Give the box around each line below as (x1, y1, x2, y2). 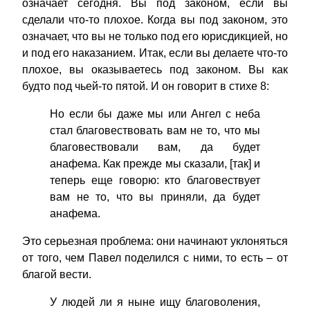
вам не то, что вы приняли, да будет (50, 191, 260, 203)
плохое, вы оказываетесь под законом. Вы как (22, 64, 288, 76)
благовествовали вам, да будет (50, 141, 260, 154)
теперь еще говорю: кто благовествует (50, 174, 260, 187)
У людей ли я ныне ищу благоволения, (50, 296, 260, 309)
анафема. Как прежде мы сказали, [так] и (50, 158, 260, 170)
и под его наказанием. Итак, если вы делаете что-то (22, 47, 288, 60)
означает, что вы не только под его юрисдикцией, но (22, 30, 288, 43)
